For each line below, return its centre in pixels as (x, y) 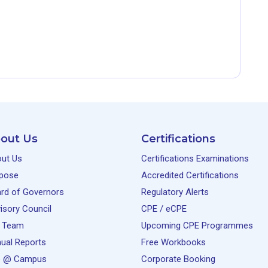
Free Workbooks (173, 242)
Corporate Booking (178, 259)
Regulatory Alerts (175, 192)
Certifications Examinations (195, 159)
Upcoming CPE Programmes (197, 226)
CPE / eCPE (164, 209)
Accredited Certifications (190, 175)
